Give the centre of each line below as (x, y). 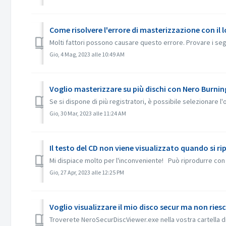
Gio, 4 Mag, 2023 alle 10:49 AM (87, 54)
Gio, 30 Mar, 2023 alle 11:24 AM (88, 113)
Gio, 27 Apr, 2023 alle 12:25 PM (87, 172)
